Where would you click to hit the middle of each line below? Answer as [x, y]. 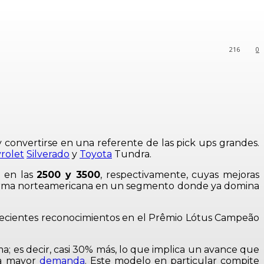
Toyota [96, 154]
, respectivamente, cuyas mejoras [179, 175]
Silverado [48, 154]
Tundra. [132, 154]
